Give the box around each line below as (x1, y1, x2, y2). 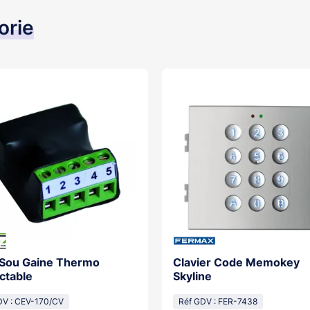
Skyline (173, 269, 212, 283)
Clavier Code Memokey (173, 255, 300, 269)
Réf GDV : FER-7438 (179, 297, 257, 307)
